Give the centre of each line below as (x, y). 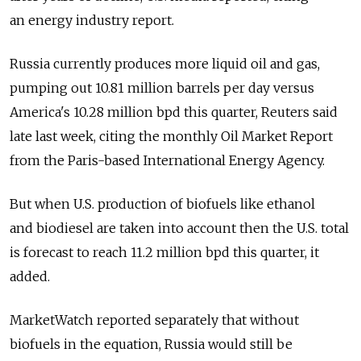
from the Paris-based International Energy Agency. (167, 161)
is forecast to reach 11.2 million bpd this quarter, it (164, 253)
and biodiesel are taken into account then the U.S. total (179, 228)
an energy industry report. (92, 21)
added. (30, 277)
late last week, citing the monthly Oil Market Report (171, 137)
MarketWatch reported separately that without (154, 320)
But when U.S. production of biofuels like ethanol (162, 204)
